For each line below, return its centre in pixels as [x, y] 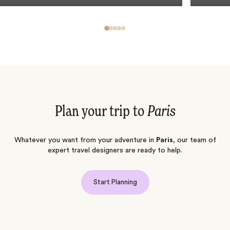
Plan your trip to [101, 112]
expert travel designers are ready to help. [115, 151]
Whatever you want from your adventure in [85, 140]
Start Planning [115, 182]
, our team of [194, 140]
